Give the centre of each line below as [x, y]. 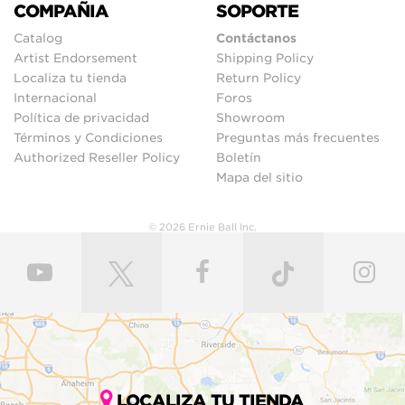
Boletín [239, 157]
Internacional [55, 97]
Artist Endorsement [75, 57]
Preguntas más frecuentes [298, 137]
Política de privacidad [81, 117]
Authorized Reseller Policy [97, 157]
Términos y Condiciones [88, 137]
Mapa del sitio [259, 177]
